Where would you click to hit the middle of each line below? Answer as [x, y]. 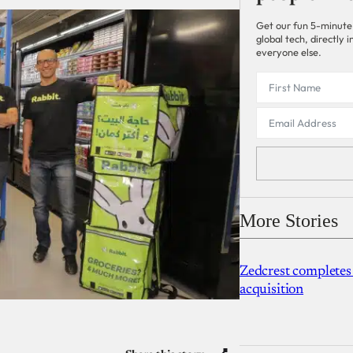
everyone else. [289, 52]
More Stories [289, 220]
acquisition [272, 290]
